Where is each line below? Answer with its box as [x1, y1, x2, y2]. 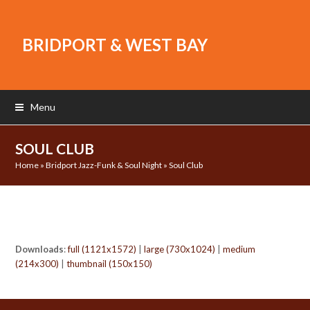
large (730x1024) [144, 244, 216, 255]
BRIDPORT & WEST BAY [22, 35, 208, 55]
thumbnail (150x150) [66, 258, 153, 269]
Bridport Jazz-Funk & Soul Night [46, 160, 163, 170]
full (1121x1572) [68, 244, 137, 255]
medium [223, 244, 256, 255]
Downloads [15, 244, 64, 255]
